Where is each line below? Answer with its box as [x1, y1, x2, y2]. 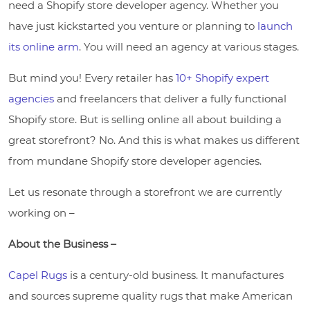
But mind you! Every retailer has [8, 71, 176, 84]
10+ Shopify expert [176, 71, 269, 84]
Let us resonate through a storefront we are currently [8, 185, 282, 199]
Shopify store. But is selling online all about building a [8, 112, 282, 126]
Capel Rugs [8, 268, 67, 282]
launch [257, 19, 293, 33]
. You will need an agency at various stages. [79, 39, 299, 53]
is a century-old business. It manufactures [67, 268, 284, 282]
